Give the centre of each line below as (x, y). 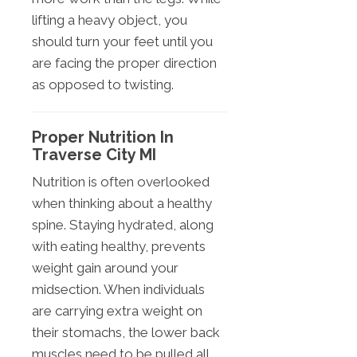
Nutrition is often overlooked (121, 181)
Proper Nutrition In (103, 137)
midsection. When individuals (118, 289)
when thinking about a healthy (122, 203)
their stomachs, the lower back (126, 332)
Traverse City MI (94, 154)
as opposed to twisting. (103, 84)
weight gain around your (105, 267)
